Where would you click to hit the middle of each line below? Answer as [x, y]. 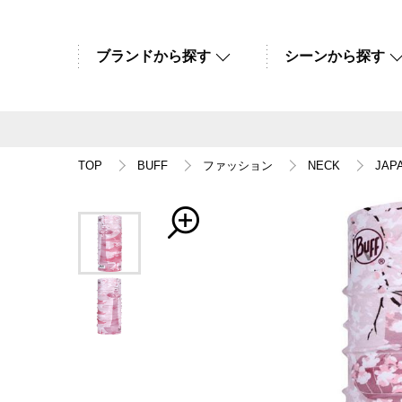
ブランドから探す [153, 56]
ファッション [238, 166]
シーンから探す [335, 56]
